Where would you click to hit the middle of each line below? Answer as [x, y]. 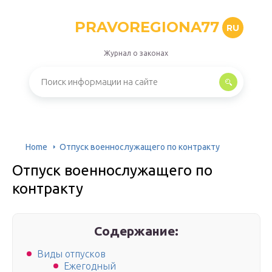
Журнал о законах [136, 53]
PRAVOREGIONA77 [147, 27]
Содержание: [137, 231]
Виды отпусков [71, 254]
